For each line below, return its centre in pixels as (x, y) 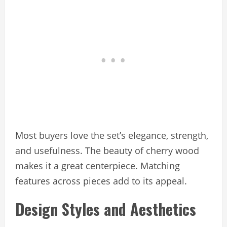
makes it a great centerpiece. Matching (98, 166)
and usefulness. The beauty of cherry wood (107, 151)
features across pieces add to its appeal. (101, 181)
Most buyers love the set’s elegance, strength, (112, 136)
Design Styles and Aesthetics (106, 209)
